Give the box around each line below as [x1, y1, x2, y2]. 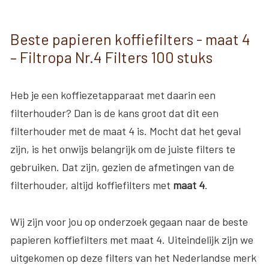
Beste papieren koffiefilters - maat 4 [10, 29, 250, 48]
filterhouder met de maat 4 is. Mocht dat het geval [10, 124, 241, 138]
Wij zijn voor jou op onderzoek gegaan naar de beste [10, 214, 248, 228]
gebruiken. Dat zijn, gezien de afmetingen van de [10, 160, 234, 174]
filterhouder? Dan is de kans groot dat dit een [10, 106, 219, 119]
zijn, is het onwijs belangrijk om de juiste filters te [10, 142, 235, 156]
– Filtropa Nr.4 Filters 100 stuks [10, 47, 213, 66]
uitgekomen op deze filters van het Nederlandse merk [10, 250, 256, 264]
